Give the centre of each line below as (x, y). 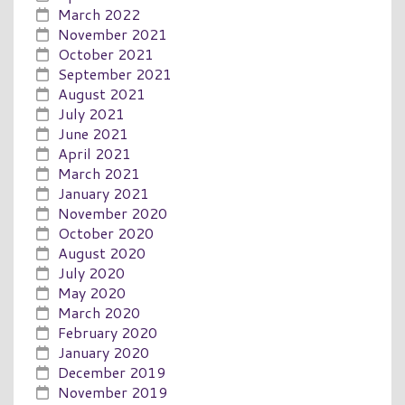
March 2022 (99, 14)
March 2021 (99, 173)
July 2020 (91, 272)
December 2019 (112, 372)
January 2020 (104, 352)
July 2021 (91, 113)
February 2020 (108, 332)
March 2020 (99, 312)
